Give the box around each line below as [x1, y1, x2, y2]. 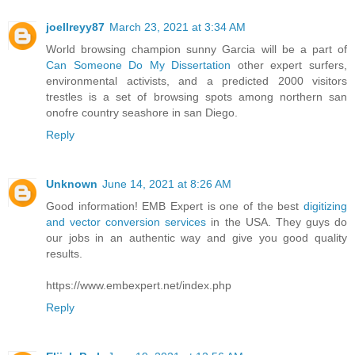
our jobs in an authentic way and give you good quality [46, 231, 347, 244]
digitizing [303, 199, 347, 212]
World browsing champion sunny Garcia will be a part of [46, 42, 347, 55]
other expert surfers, [231, 58, 348, 71]
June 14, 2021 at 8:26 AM [102, 177, 231, 190]
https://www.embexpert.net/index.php [46, 278, 231, 292]
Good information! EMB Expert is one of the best [46, 199, 303, 212]
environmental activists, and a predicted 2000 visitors [46, 74, 347, 87]
